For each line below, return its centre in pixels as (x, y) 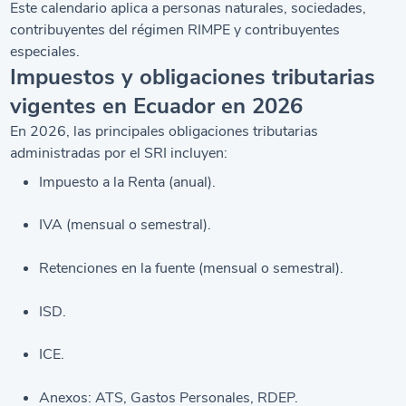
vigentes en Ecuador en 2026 (157, 106)
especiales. (45, 52)
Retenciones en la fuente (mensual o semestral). (192, 268)
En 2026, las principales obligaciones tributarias (164, 131)
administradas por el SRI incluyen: (119, 153)
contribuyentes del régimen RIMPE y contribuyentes (175, 30)
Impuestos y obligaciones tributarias (193, 77)
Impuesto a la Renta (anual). (128, 182)
